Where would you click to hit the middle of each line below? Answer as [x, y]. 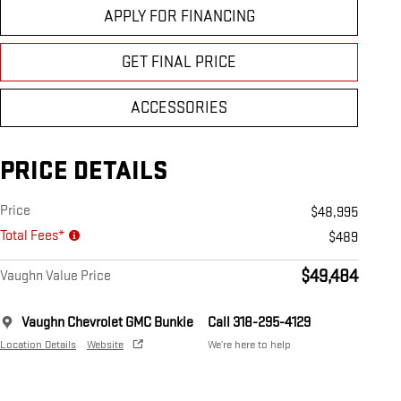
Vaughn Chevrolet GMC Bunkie [107, 323]
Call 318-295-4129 [259, 323]
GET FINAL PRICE [179, 63]
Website [105, 345]
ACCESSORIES [179, 108]
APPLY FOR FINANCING [179, 17]
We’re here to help [249, 345]
